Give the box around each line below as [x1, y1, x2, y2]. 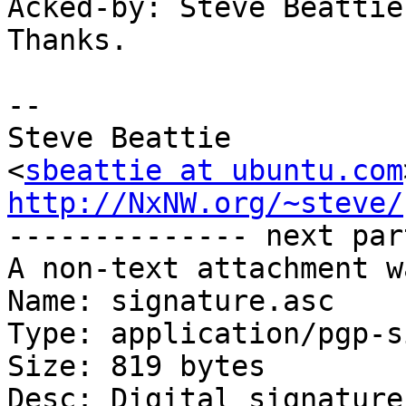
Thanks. [7, 24, 128, 57]
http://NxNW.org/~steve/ [7, 187, 403, 220]
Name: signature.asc [7, 285, 334, 318]
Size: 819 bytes [7, 350, 266, 383]
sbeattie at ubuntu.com [24, 154, 403, 188]
